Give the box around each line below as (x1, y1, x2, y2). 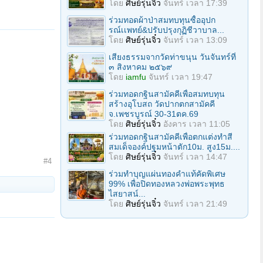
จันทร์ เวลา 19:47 (149, 72, 213, 82)
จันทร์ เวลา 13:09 (163, 35, 227, 45)
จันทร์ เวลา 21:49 (163, 199, 227, 208)
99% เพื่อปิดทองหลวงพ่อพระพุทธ (109, 179, 225, 188)
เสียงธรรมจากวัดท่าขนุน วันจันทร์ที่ (109, 52, 236, 62)
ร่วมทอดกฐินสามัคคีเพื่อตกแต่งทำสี (109, 132, 232, 141)
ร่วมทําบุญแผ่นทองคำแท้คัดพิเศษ (109, 169, 225, 178)
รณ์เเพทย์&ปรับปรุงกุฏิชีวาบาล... (109, 25, 224, 35)
